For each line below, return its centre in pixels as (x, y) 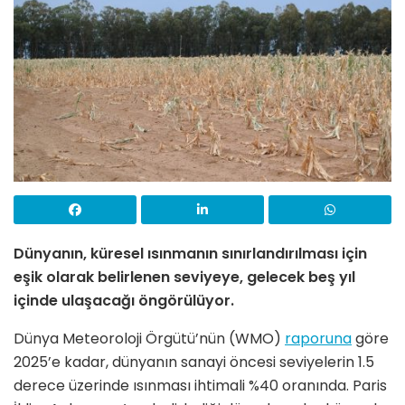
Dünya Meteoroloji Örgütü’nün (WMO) (149, 338)
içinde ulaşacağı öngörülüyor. (124, 300)
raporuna (318, 338)
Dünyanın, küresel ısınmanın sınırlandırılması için (190, 253)
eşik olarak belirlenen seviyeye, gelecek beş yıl (184, 277)
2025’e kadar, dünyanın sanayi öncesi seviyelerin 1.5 (194, 362)
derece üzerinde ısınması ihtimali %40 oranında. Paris (200, 385)
